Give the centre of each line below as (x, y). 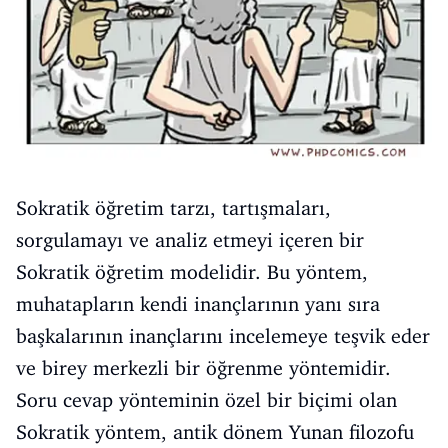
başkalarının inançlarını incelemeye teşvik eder (223, 336)
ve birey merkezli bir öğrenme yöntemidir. (203, 368)
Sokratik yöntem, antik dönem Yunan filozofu (215, 432)
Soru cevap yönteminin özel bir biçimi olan (206, 400)
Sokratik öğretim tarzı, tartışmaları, (173, 208)
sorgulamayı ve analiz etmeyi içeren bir (190, 240)
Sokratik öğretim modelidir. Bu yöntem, (192, 272)
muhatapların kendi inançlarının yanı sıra (198, 304)
